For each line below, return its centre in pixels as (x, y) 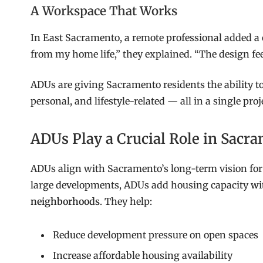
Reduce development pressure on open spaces (156, 235)
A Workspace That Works (104, 11)
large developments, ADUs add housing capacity (141, 185)
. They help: (126, 201)
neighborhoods (65, 201)
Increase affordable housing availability (143, 255)
